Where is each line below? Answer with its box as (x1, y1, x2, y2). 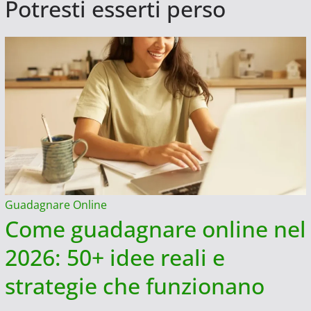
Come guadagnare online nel (4, 213, 306, 244)
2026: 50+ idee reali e (4, 242, 225, 272)
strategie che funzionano (4, 270, 264, 301)
